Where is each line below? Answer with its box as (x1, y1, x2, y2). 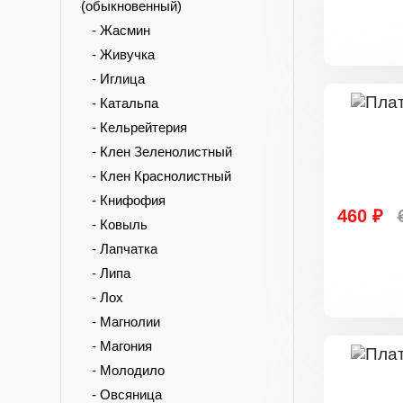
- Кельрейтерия (81, 120, 187, 135)
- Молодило (81, 363, 165, 378)
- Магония (81, 338, 152, 354)
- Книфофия (81, 193, 166, 208)
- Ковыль (81, 217, 148, 232)
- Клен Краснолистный (81, 168, 231, 184)
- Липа (81, 265, 130, 281)
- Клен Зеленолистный (81, 144, 232, 159)
